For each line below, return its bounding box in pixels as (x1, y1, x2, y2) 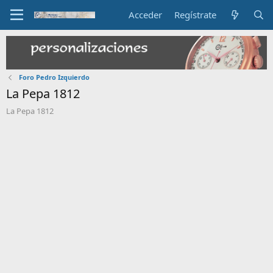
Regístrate (174, 9, 217, 21)
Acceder (129, 9, 163, 21)
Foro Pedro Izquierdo (18, 72, 90, 82)
